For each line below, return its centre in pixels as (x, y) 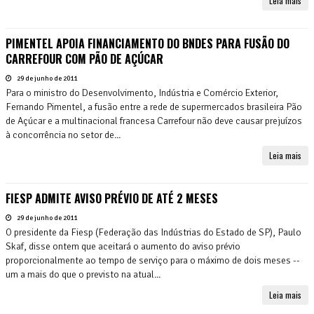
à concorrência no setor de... (63, 135)
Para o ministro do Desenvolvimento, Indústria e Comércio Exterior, (142, 93)
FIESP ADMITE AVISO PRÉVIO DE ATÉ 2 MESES (112, 198)
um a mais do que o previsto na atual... (83, 274)
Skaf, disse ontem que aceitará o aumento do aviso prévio (123, 246)
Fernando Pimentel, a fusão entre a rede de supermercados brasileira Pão (154, 107)
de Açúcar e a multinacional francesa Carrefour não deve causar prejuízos (154, 121)
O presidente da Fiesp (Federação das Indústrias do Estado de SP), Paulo (153, 232)
